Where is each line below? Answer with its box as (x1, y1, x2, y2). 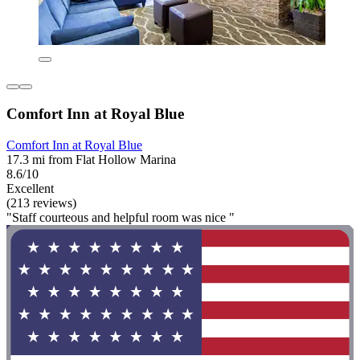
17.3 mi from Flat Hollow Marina (6, 152, 176, 166)
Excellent (6, 181, 54, 195)
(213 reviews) (6, 195, 76, 210)
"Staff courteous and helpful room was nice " (6, 210, 235, 224)
